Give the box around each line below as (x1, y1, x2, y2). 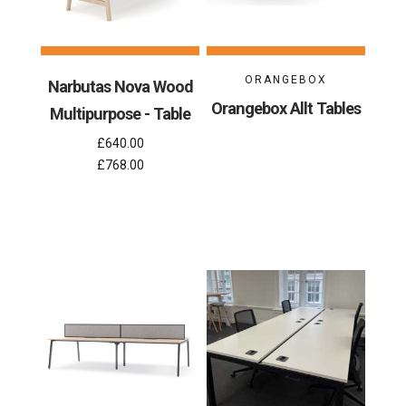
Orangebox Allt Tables (210, 99, 361, 119)
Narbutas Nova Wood (47, 77, 193, 97)
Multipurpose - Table (50, 104, 191, 124)
